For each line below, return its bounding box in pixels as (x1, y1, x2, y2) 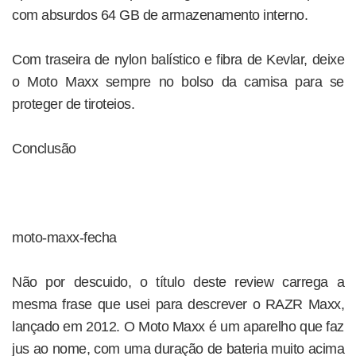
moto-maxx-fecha (12, 230, 117, 246)
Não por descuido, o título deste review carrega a (12, 274, 344, 290)
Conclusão (12, 141, 76, 157)
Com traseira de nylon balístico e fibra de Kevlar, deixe (12, 52, 344, 68)
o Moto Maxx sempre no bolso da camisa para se (12, 74, 344, 90)
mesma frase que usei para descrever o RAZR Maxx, (12, 296, 344, 312)
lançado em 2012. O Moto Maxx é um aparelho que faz (12, 319, 344, 335)
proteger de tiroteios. (12, 96, 134, 112)
